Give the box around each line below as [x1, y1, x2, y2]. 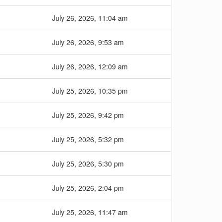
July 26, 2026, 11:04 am [52, 13, 128, 23]
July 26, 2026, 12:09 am [52, 61, 128, 71]
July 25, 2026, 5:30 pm [52, 159, 124, 168]
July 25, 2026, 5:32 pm [52, 134, 124, 144]
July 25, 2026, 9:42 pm [52, 110, 124, 120]
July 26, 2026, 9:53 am [52, 37, 124, 47]
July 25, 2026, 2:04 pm [52, 183, 124, 193]
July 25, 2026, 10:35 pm [52, 86, 128, 96]
